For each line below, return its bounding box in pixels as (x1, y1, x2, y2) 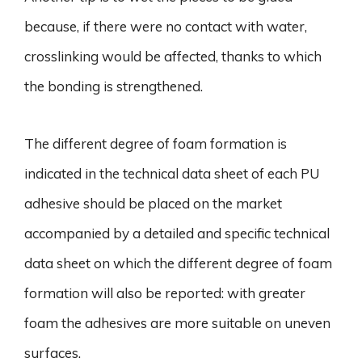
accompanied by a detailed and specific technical (24, 224, 330, 242)
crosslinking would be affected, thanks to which (24, 47, 322, 65)
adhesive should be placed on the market (24, 194, 282, 212)
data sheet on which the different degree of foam (24, 254, 332, 271)
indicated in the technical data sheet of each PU (24, 164, 320, 182)
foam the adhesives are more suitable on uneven (24, 314, 330, 331)
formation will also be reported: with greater (24, 284, 305, 301)
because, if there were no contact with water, (24, 17, 307, 35)
